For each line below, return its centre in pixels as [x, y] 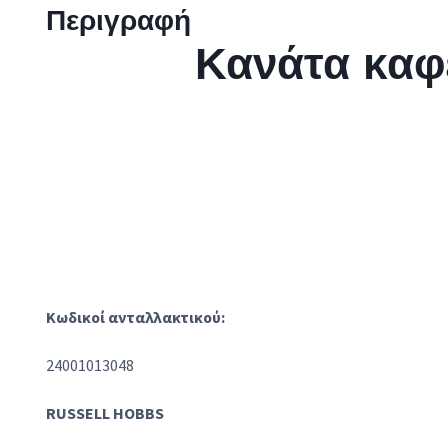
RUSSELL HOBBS [105, 412]
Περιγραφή [118, 19]
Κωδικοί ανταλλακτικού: [135, 316]
